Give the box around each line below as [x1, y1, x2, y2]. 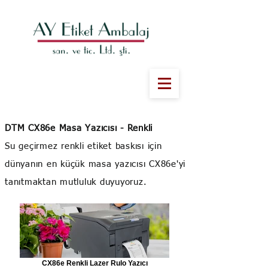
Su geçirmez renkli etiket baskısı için [5, 142, 162, 151]
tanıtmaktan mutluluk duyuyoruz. [5, 178, 147, 187]
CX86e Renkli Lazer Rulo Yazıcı [41, 259, 148, 267]
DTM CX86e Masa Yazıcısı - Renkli [5, 124, 156, 133]
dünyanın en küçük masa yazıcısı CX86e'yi [5, 160, 185, 169]
